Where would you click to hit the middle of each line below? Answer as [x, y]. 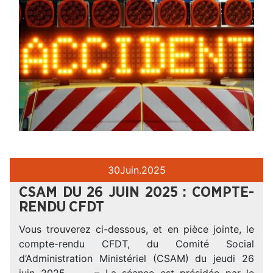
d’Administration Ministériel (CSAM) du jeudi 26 [136, 258]
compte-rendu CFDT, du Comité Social [136, 243]
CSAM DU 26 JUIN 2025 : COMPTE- [136, 192]
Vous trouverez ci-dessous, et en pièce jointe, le [136, 229]
